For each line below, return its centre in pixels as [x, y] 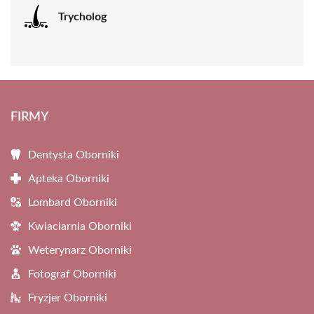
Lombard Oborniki [73, 203]
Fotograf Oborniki [72, 274]
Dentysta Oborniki [74, 155]
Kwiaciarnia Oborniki [80, 227]
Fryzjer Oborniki [68, 298]
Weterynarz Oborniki [80, 251]
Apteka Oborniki [69, 179]
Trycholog [82, 16]
